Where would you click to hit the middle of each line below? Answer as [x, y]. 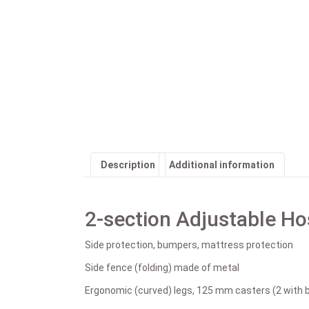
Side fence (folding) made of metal [162, 267]
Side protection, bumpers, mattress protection [189, 245]
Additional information [222, 165]
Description [128, 165]
